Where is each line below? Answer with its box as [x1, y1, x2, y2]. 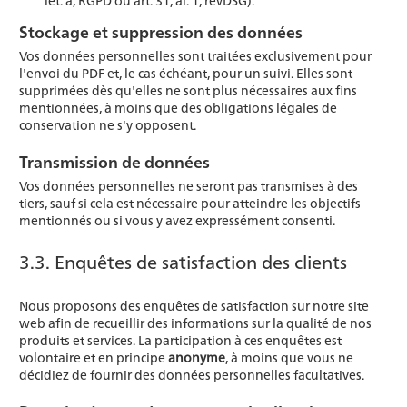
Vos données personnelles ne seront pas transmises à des [19, 176, 358, 195]
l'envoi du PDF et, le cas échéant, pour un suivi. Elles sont [19, 64, 352, 83]
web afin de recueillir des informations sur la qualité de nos [19, 313, 372, 333]
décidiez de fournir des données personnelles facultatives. [19, 365, 364, 384]
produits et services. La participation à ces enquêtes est [19, 331, 342, 350]
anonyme [168, 348, 225, 367]
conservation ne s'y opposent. [19, 115, 196, 134]
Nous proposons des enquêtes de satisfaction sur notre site [19, 296, 369, 315]
